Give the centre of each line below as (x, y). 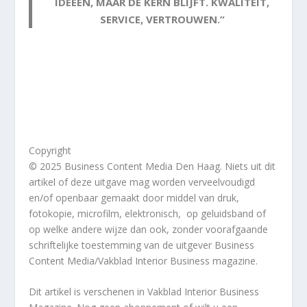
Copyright (50, 150)
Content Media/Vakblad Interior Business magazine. (144, 260)
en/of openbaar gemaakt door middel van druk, (134, 197)
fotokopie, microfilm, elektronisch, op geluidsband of (148, 213)
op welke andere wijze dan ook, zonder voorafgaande (149, 229)
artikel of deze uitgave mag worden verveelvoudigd (142, 182)
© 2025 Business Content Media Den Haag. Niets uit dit (152, 166)
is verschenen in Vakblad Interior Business (165, 291)
